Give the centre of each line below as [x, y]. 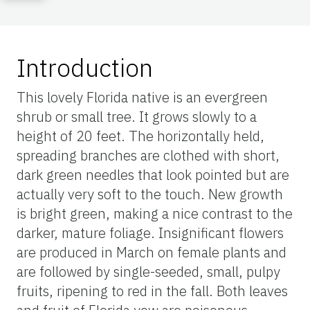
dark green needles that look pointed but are [153, 175]
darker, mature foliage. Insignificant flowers [150, 233]
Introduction [85, 68]
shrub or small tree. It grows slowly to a [137, 117]
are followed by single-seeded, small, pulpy [148, 272]
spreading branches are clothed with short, [148, 156]
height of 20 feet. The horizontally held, [140, 136]
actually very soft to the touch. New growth [150, 194]
